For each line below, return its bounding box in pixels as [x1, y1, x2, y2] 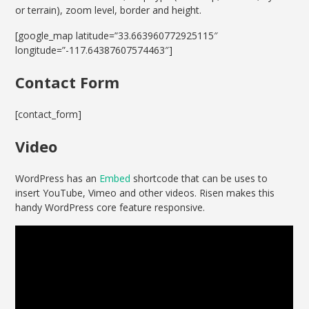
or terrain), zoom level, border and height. [15, 3, 202, 17]
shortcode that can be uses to [130, 172, 268, 186]
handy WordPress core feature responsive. [15, 201, 206, 215]
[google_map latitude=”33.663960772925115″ [15, 29, 219, 43]
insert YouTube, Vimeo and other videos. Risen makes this [15, 186, 275, 200]
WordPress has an [15, 172, 100, 186]
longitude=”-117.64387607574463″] [15, 43, 173, 57]
